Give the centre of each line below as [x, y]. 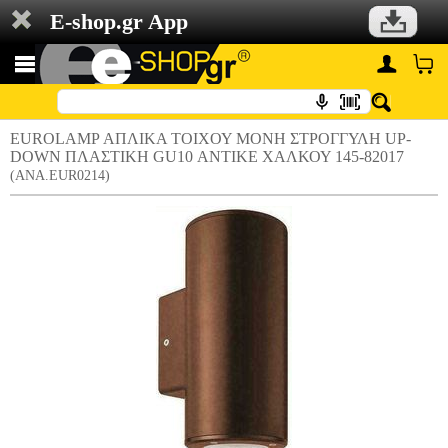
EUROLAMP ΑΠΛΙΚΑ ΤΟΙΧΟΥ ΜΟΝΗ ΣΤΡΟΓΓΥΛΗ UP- [210, 138]
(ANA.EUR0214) [60, 175]
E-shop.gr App [119, 21]
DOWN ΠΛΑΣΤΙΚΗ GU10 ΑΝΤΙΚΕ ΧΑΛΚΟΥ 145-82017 [207, 156]
